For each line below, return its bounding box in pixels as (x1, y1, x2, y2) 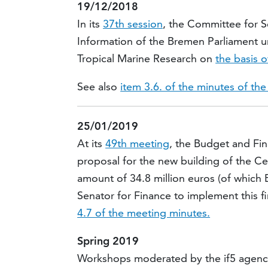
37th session (103, 17, 163, 31)
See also (77, 80, 121, 94)
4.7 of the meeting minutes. (77, 206, 211, 220)
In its (77, 17, 103, 31)
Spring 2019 (77, 234, 139, 248)
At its (77, 136, 106, 151)
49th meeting (105, 136, 170, 151)
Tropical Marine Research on (77, 51, 216, 66)
